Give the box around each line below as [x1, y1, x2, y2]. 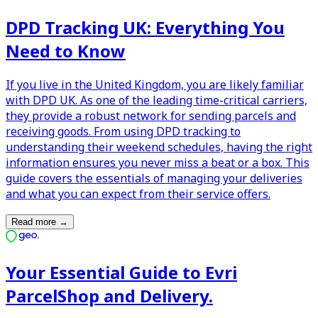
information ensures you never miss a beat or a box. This [6, 154, 309, 170]
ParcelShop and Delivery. [6, 284, 213, 308]
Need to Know [6, 38, 126, 62]
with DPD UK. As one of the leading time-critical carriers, [6, 92, 307, 108]
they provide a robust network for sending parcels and [6, 107, 296, 124]
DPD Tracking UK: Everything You [6, 15, 285, 39]
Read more [11, 216, 56, 227]
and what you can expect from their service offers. [6, 185, 270, 202]
